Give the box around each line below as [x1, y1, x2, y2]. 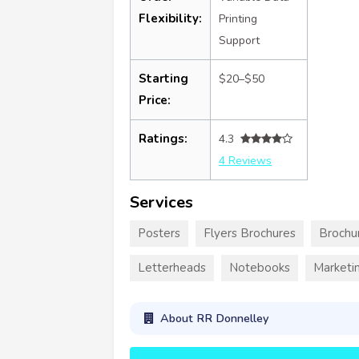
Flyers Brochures [204, 224, 296, 241]
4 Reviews [219, 152, 272, 168]
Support [219, 32, 260, 48]
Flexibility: [139, 10, 202, 26]
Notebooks [229, 259, 290, 276]
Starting [139, 70, 188, 87]
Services [130, 191, 193, 213]
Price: [139, 91, 171, 108]
